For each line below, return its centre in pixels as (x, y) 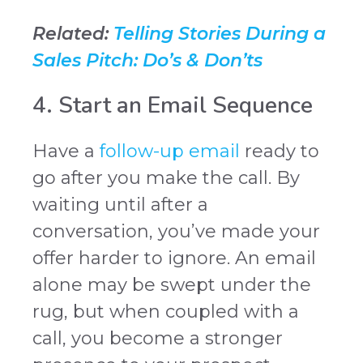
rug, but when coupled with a (166, 312)
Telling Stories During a (220, 34)
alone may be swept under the (172, 285)
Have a (66, 152)
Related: (73, 34)
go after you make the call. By (166, 178)
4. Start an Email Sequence (173, 106)
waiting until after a (120, 205)
